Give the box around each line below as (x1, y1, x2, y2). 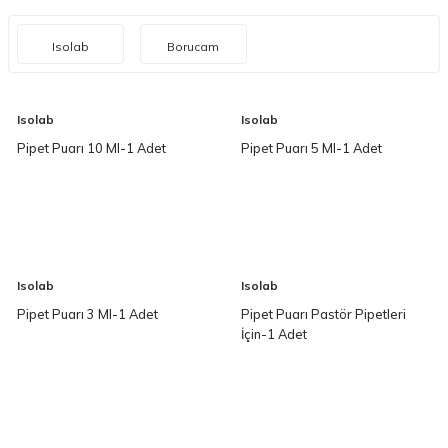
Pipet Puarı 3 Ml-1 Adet (17, 306, 158, 323)
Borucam (167, 39, 220, 54)
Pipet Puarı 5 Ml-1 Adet (241, 139, 382, 156)
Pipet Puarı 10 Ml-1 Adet (17, 139, 166, 156)
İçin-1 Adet (241, 326, 307, 343)
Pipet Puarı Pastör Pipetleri (241, 306, 406, 323)
